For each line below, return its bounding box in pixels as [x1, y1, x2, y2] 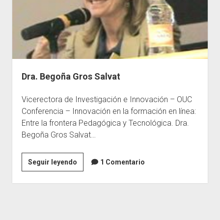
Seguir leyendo [27, 158, 77, 166]
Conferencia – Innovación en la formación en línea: [21, 106, 196, 116]
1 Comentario [100, 158, 145, 166]
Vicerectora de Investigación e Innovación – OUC [21, 94, 192, 104]
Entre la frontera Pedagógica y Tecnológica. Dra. [21, 118, 189, 128]
